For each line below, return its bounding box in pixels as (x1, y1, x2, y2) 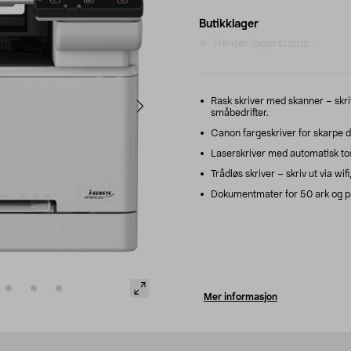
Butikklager (199, 18, 259, 30)
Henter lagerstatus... (213, 38, 316, 49)
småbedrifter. (211, 107, 269, 118)
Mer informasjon (204, 291, 277, 302)
